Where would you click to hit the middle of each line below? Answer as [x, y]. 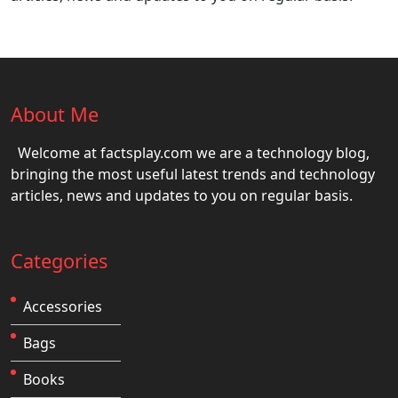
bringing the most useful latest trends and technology [193, 174]
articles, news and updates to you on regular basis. [182, 195]
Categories [59, 260]
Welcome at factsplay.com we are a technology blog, [194, 152]
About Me [55, 114]
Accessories [63, 306]
